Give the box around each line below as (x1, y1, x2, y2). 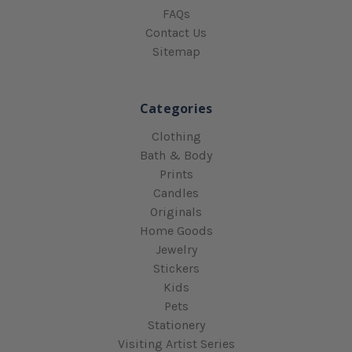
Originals (150, 203, 202, 219)
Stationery (147, 317, 205, 332)
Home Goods (139, 222, 213, 238)
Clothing (151, 128, 201, 144)
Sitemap (152, 43, 200, 59)
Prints (159, 166, 193, 181)
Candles (153, 185, 199, 200)
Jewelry (155, 241, 197, 257)
